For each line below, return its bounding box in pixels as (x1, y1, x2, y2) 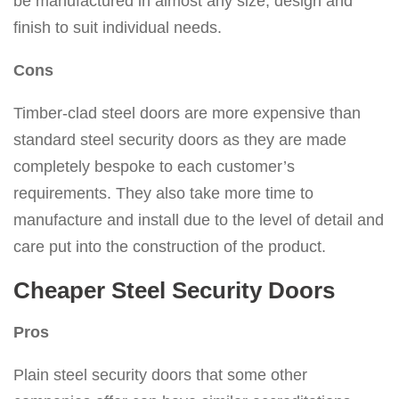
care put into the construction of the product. (13, 238, 326, 256)
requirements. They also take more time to (13, 184, 313, 203)
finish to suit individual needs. (13, 19, 222, 37)
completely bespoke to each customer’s (13, 158, 295, 176)
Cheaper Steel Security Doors (13, 277, 335, 305)
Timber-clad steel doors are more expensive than (13, 104, 361, 123)
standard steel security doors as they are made (13, 131, 346, 150)
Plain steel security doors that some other (13, 366, 307, 385)
